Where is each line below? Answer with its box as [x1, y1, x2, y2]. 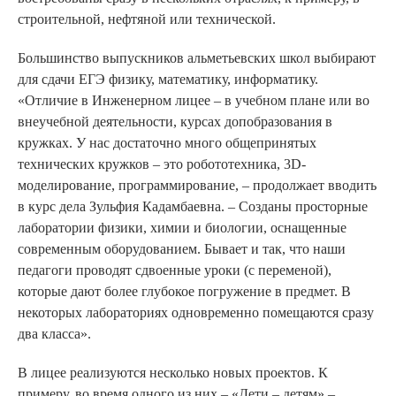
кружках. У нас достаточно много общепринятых [18, 134, 316, 150]
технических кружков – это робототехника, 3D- [18, 156, 306, 171]
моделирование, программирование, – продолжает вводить [18, 177, 377, 193]
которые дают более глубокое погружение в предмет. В [18, 283, 351, 299]
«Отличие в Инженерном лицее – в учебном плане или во [18, 92, 369, 108]
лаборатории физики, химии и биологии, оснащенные [18, 219, 346, 235]
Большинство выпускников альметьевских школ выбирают [18, 49, 376, 65]
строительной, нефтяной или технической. [18, 11, 276, 27]
